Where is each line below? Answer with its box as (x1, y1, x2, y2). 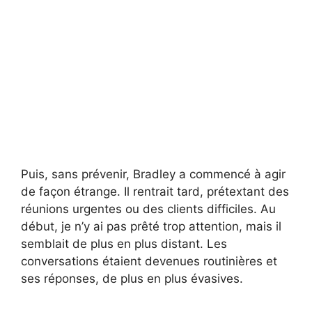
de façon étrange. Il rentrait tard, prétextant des (21, 185, 289, 199)
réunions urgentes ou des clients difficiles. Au (21, 202, 276, 217)
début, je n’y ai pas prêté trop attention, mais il (21, 219, 281, 234)
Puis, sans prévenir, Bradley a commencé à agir (21, 167, 286, 182)
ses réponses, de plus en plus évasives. (21, 272, 243, 286)
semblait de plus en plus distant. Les (21, 237, 227, 251)
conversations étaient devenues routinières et (21, 254, 277, 269)
